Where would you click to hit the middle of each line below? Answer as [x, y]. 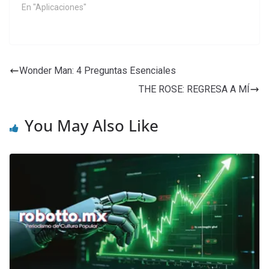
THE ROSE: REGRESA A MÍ [194, 89]
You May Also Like [92, 125]
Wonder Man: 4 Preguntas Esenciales [98, 70]
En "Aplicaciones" [54, 7]
